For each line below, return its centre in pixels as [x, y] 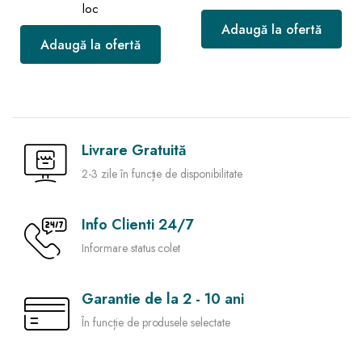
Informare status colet [131, 248]
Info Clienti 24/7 [137, 225]
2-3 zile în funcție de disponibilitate [162, 174]
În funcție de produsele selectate [156, 323]
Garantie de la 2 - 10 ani [163, 299]
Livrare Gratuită [134, 151]
